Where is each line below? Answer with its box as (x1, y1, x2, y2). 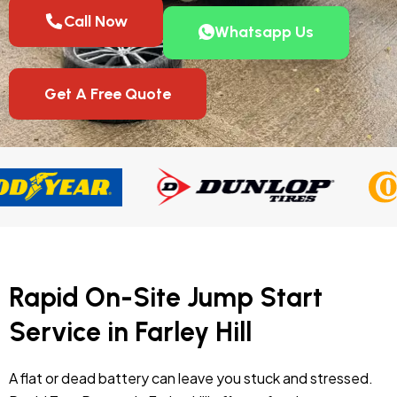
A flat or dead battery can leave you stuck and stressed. (9, 368, 373, 387)
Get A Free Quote (44, 83, 171, 104)
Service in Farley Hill (9, 315, 252, 348)
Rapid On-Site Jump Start (9, 280, 323, 314)
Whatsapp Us (214, 21, 314, 42)
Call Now (63, 11, 128, 31)
